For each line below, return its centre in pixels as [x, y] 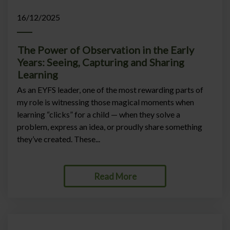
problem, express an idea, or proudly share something [110, 127]
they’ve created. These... [59, 139]
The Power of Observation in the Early [106, 50]
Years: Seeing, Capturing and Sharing [101, 62]
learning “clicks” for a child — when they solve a [99, 114]
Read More [115, 176]
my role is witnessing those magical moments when [106, 102]
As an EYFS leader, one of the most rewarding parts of [110, 90]
